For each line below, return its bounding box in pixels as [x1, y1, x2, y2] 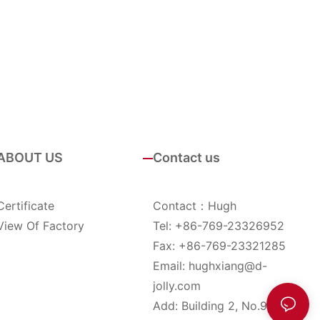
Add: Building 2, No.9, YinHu [153, 299, 306, 314]
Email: [153, 259, 189, 274]
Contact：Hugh [153, 199, 236, 214]
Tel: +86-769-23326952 [153, 219, 284, 234]
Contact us [153, 150, 220, 166]
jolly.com [153, 279, 201, 294]
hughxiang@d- [189, 259, 267, 274]
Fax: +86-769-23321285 [153, 239, 286, 254]
